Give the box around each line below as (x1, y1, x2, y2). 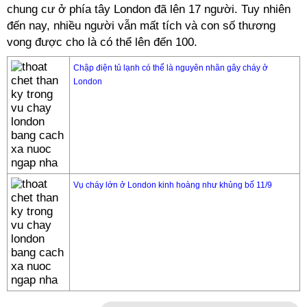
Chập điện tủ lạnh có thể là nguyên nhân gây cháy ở (73, 63, 268, 73)
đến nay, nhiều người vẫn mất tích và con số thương (7, 19, 275, 32)
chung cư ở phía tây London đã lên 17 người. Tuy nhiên (7, 3, 291, 16)
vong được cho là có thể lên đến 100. (7, 36, 197, 49)
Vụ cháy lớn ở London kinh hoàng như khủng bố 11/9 (73, 180, 272, 190)
